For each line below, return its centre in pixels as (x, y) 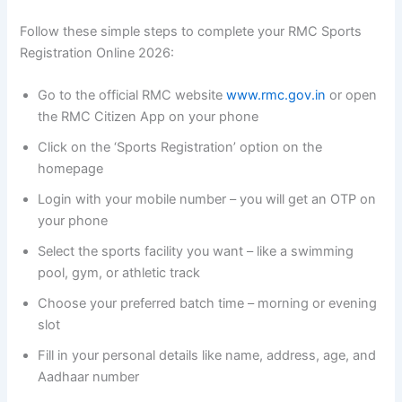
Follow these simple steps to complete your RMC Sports (191, 32)
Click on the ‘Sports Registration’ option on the (180, 148)
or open (352, 96)
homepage (71, 169)
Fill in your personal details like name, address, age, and (207, 356)
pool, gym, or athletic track (119, 273)
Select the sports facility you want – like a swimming (196, 252)
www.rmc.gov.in (276, 96)
